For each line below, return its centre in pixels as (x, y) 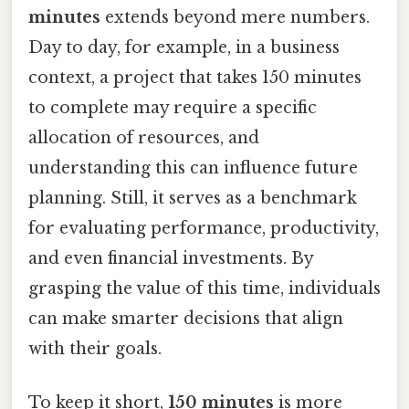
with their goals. (95, 348)
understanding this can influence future (193, 168)
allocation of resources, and (144, 137)
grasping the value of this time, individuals (204, 288)
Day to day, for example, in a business (184, 47)
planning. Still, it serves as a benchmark (193, 198)
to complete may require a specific (173, 107)
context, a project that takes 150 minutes (195, 77)
